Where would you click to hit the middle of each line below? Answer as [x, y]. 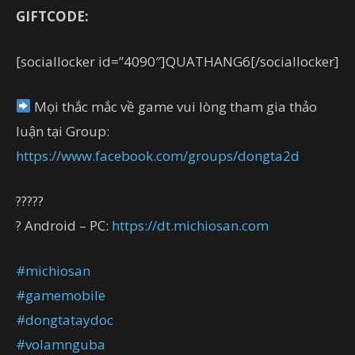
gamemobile [65, 295]
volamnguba [65, 344]
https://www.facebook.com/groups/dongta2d [158, 155]
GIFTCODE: [52, 16]
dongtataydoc [69, 319]
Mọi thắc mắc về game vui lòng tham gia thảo [174, 106]
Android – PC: [67, 225]
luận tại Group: [63, 131]
